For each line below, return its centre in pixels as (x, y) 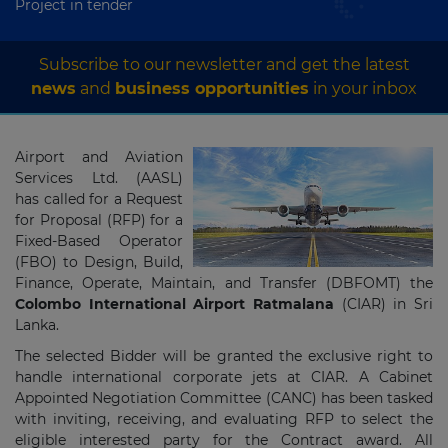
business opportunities (212, 88)
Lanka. (37, 325)
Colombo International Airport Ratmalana (174, 304)
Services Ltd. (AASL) (99, 178)
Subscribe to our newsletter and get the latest (224, 64)
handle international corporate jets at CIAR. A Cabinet (224, 377)
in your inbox (363, 88)
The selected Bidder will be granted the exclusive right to (224, 356)
